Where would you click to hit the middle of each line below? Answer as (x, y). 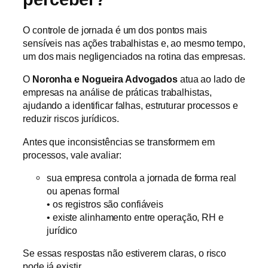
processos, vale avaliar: (72, 155)
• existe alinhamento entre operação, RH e (135, 217)
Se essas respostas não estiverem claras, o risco (125, 253)
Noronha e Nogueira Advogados (105, 79)
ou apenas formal (83, 191)
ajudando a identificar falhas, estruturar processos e (130, 106)
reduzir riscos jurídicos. (71, 119)
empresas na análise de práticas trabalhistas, (117, 92)
